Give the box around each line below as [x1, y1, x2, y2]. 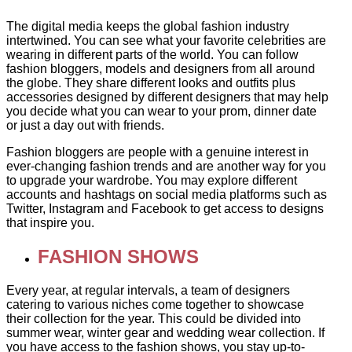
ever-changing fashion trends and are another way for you [6, 159, 326, 174]
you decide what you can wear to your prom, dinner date [6, 104, 317, 119]
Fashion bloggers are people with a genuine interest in [6, 145, 309, 159]
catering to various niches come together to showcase [6, 298, 304, 312]
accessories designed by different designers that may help [6, 90, 328, 104]
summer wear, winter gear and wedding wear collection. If [6, 326, 324, 340]
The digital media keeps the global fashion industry [6, 20, 289, 34]
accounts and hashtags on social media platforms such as [6, 188, 327, 202]
